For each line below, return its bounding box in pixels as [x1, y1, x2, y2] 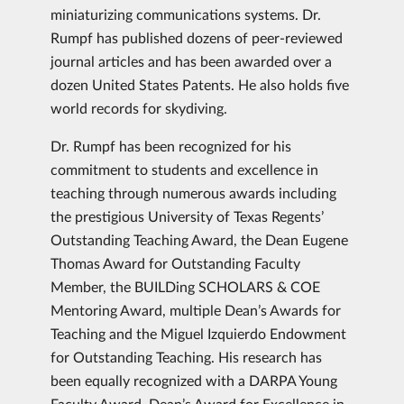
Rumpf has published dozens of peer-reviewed [50, 29, 343, 46]
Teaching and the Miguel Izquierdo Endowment [50, 325, 346, 342]
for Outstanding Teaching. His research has [50, 348, 322, 365]
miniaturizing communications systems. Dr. [50, 5, 321, 23]
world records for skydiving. [50, 99, 227, 116]
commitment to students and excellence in [50, 161, 318, 178]
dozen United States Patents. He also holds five [50, 76, 349, 93]
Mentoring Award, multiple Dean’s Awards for [50, 301, 341, 318]
